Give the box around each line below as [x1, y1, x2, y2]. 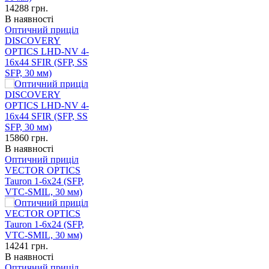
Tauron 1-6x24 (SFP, [5, 176, 84, 187]
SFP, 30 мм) [5, 68, 52, 79]
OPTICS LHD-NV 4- [5, 46, 89, 57]
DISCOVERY [5, 35, 61, 46]
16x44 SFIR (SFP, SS [5, 57, 88, 68]
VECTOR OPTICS [5, 165, 80, 176]
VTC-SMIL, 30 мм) [5, 187, 82, 198]
